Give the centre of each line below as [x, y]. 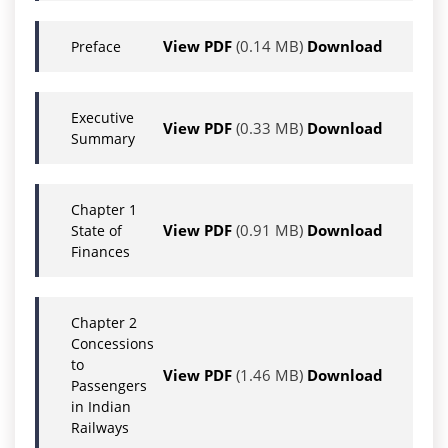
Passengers [109, 386]
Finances [100, 252]
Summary [103, 139]
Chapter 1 [104, 210]
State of [96, 231]
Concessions [112, 344]
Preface [96, 47]
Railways [100, 428]
